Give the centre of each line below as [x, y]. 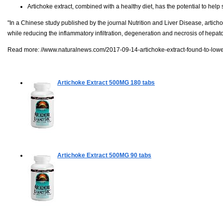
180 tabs [142, 82]
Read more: [24, 50]
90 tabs [140, 155]
